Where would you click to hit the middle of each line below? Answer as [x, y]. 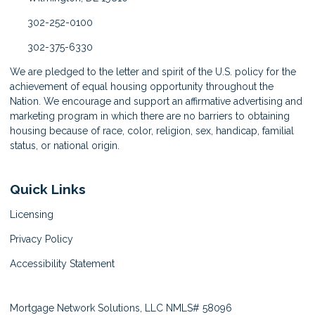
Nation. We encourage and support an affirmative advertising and [156, 101]
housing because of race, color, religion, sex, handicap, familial [152, 130]
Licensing [32, 215]
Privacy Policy [41, 239]
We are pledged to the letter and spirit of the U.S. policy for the [153, 71]
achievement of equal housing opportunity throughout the [142, 86]
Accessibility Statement [62, 264]
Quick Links [48, 189]
